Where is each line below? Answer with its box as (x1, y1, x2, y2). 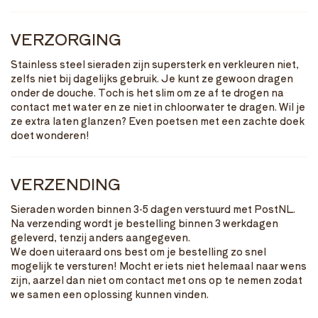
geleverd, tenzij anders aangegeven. (11, 229, 190, 244)
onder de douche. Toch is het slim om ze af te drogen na (11, 84, 284, 99)
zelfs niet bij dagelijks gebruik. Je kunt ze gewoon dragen (11, 70, 293, 85)
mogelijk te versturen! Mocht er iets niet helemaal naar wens (11, 258, 307, 273)
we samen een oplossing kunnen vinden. (11, 286, 209, 301)
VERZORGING (11, 26, 121, 50)
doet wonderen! (11, 127, 89, 142)
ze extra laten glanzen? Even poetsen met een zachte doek (11, 113, 305, 128)
